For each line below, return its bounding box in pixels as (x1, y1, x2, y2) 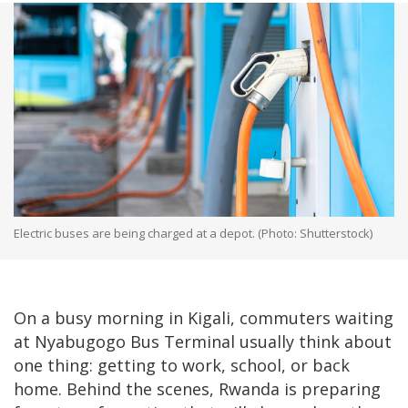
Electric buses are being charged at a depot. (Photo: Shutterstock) (14, 224, 372, 241)
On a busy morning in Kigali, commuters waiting (14, 306, 393, 329)
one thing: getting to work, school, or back (14, 353, 350, 376)
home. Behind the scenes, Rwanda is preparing (14, 377, 381, 400)
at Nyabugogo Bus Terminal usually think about (14, 330, 392, 352)
